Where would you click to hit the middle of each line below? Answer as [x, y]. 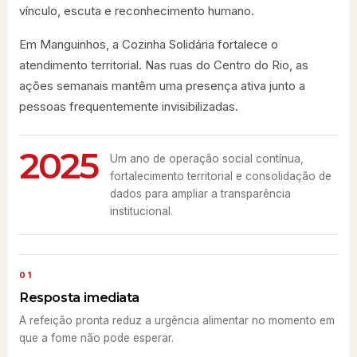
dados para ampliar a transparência [201, 194]
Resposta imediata [80, 297]
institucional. [142, 211]
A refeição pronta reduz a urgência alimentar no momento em [177, 320]
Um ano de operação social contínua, [207, 159]
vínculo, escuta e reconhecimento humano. [137, 11]
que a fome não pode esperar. [96, 338]
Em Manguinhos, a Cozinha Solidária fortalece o [149, 44]
